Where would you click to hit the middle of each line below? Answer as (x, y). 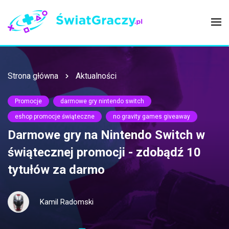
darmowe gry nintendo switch (102, 101)
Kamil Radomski (67, 202)
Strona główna (33, 76)
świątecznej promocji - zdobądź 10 (104, 153)
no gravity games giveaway (152, 117)
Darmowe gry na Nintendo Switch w (106, 135)
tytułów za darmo (56, 170)
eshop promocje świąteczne (55, 117)
